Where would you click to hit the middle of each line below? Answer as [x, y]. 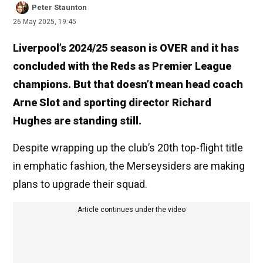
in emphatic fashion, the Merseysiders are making [129, 166]
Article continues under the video [131, 210]
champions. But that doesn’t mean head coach [128, 85]
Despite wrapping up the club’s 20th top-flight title [128, 148]
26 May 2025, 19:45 [45, 22]
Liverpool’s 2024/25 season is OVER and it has [126, 48]
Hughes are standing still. [77, 121]
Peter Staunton [59, 8]
